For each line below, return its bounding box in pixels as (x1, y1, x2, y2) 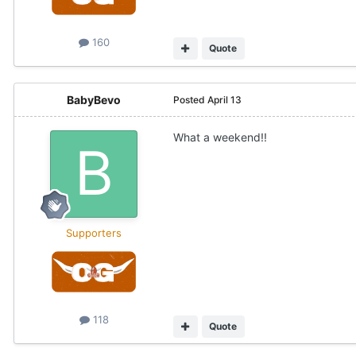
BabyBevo (67, 92, 121, 106)
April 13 (207, 93, 242, 106)
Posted (173, 93, 207, 106)
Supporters (66, 226, 122, 239)
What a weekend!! (173, 130, 270, 144)
